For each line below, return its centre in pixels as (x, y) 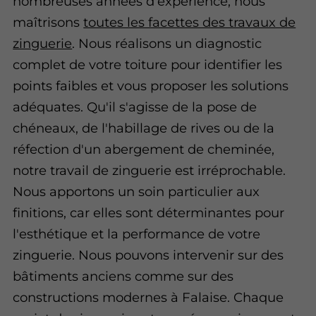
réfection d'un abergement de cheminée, (144, 149)
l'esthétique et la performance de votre (137, 233)
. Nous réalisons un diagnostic (167, 43)
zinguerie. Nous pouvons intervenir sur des (148, 255)
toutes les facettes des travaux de (190, 22)
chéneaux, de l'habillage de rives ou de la (144, 128)
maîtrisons (48, 22)
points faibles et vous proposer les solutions (151, 85)
